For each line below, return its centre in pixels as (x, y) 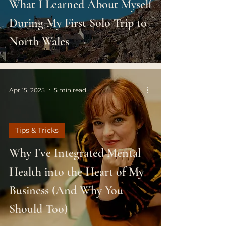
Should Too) (38, 209)
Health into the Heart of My (76, 172)
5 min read (70, 90)
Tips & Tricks (37, 130)
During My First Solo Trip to (78, 23)
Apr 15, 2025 (27, 90)
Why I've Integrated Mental (75, 153)
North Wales (39, 42)
